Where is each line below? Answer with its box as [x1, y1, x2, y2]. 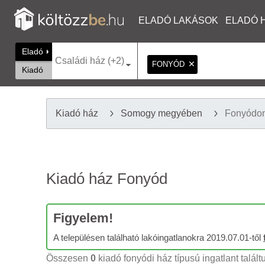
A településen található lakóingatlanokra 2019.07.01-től [53, 232, 263, 243]
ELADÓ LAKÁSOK [138, 15, 218, 25]
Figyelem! [53, 211, 113, 225]
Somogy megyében [121, 108, 202, 118]
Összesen [46, 253, 91, 263]
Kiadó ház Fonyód [46, 170, 167, 188]
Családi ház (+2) [55, 56, 124, 66]
